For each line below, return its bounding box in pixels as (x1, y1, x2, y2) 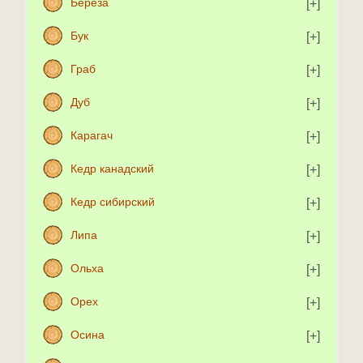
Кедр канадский (70, 162, 154, 175)
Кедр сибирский (70, 195, 155, 208)
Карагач (70, 129, 113, 142)
